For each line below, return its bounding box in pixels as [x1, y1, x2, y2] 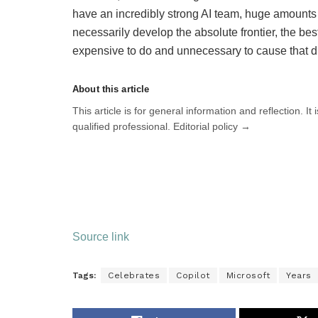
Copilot [176, 270, 210, 280]
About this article [72, 83, 150, 94]
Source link [72, 230, 129, 243]
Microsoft [226, 270, 270, 280]
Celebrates [108, 270, 160, 280]
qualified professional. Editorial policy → [72, 120, 251, 132]
